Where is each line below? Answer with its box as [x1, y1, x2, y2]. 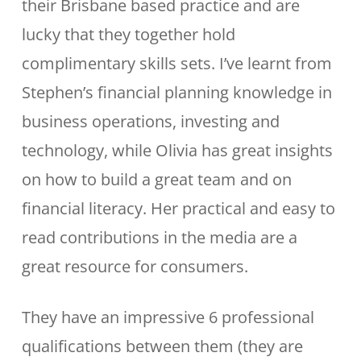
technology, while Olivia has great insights [21, 139, 333, 161]
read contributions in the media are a [21, 226, 297, 248]
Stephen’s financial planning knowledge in [21, 81, 332, 103]
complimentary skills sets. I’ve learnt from [21, 52, 332, 74]
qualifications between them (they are [21, 335, 303, 357]
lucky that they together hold [21, 23, 235, 45]
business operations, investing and [21, 110, 280, 132]
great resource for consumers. [21, 255, 248, 277]
